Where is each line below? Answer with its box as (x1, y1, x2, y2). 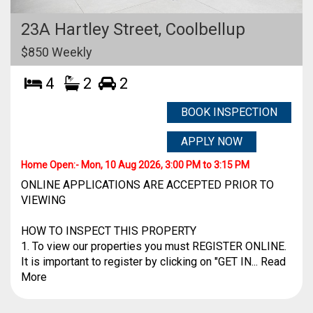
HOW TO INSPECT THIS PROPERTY (21, 224, 196, 238)
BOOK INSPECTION (181, 105, 277, 119)
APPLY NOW (181, 135, 242, 148)
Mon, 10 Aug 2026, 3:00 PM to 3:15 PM (81, 159, 249, 170)
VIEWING (21, 194, 66, 207)
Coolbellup (166, 20, 245, 39)
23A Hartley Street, (21, 20, 166, 39)
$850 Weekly (21, 45, 92, 59)
